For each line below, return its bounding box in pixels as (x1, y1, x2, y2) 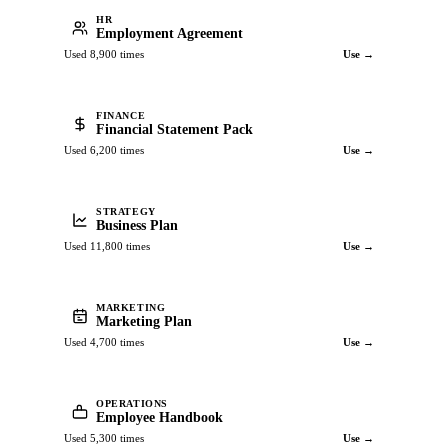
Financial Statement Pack (96, 121, 253, 137)
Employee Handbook (96, 409, 223, 425)
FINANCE (96, 109, 146, 121)
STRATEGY (96, 205, 156, 217)
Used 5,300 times (64, 432, 144, 444)
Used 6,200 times (64, 144, 144, 156)
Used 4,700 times (64, 336, 144, 348)
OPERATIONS (96, 397, 168, 409)
